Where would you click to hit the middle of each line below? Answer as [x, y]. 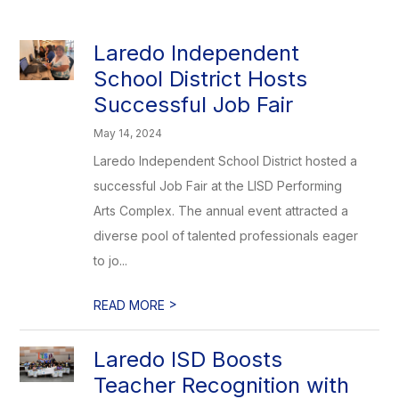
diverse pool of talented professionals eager [226, 236]
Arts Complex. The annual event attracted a [221, 211]
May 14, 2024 [128, 133]
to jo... [111, 261]
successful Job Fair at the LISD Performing [218, 186]
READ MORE [131, 305]
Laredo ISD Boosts [188, 359]
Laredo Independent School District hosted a [226, 161]
